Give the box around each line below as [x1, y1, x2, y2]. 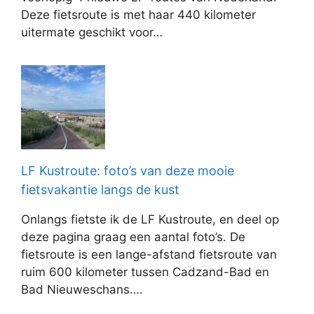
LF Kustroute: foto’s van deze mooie [21, 163, 234, 178]
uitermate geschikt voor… [21, 25, 163, 39]
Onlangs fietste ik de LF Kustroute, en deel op [21, 212, 279, 226]
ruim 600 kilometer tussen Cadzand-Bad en [21, 265, 269, 279]
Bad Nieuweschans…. [21, 282, 143, 296]
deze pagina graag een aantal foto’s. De [21, 230, 245, 244]
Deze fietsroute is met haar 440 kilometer [21, 8, 256, 22]
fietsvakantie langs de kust [21, 182, 179, 197]
